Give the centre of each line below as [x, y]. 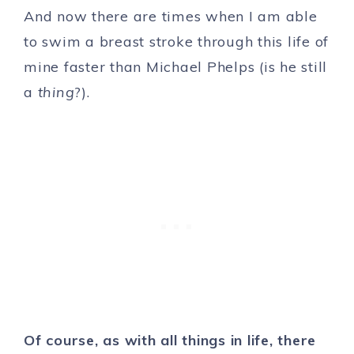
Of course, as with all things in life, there [170, 340]
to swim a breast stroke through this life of [176, 41]
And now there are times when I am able [171, 16]
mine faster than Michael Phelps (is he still [175, 67]
